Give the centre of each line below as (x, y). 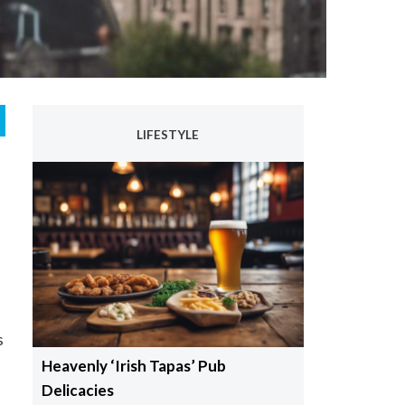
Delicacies (77, 391)
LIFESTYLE (168, 135)
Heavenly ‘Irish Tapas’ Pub (133, 366)
